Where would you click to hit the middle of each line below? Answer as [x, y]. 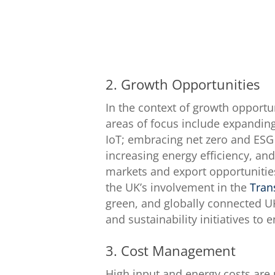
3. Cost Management [171, 250]
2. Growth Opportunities [183, 84]
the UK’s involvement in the [178, 187]
